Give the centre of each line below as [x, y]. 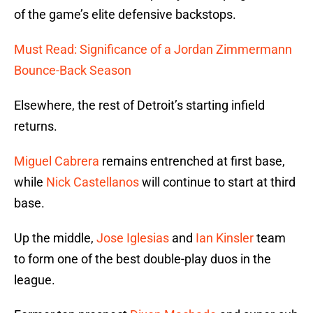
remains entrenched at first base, [192, 161]
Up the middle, [55, 238]
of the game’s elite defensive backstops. [125, 15]
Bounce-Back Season [73, 71]
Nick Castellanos [93, 182]
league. [35, 280]
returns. [36, 126]
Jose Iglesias [133, 238]
